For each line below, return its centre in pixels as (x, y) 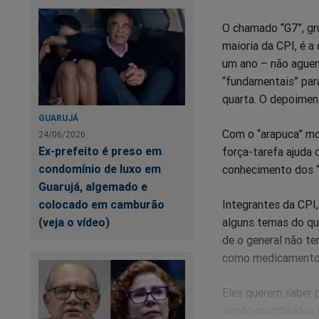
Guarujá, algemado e (93, 186)
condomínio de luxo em (100, 168)
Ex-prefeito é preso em (100, 151)
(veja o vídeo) (74, 222)
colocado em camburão (101, 204)
